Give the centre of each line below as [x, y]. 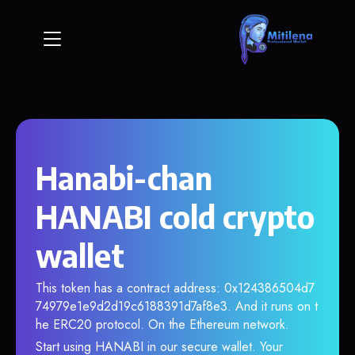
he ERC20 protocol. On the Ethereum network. [162, 324]
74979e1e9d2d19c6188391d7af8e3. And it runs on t [177, 306]
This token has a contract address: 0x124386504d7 [175, 288]
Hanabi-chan [124, 177]
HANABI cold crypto [175, 216]
